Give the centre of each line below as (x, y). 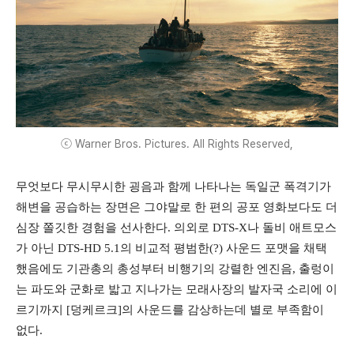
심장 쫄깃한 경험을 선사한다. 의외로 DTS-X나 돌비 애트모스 (176, 228)
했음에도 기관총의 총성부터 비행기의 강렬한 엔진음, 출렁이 (175, 269)
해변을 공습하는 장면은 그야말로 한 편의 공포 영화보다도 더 (177, 207)
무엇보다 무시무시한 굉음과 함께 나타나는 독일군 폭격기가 (173, 187)
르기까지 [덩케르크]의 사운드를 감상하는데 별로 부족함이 (170, 310)
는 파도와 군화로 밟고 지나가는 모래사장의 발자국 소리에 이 (177, 290)
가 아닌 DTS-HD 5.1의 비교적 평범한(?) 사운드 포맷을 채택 (171, 249)
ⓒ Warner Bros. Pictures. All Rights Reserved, (177, 144)
